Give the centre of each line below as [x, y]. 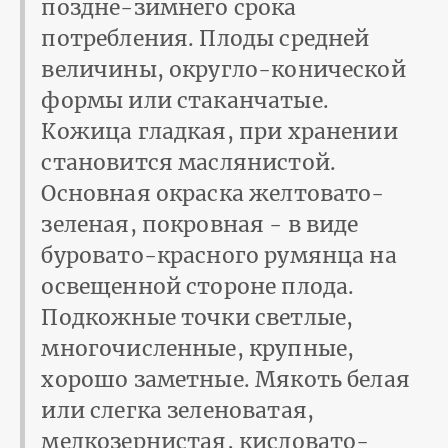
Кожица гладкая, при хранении [219, 131]
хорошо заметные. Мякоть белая [225, 379]
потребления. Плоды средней [205, 38]
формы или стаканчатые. [185, 100]
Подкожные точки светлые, [197, 317]
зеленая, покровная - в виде [200, 224]
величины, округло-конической [223, 69]
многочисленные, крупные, [198, 348]
